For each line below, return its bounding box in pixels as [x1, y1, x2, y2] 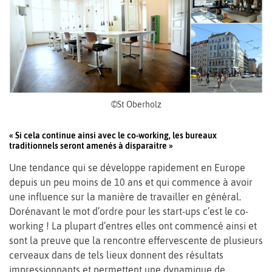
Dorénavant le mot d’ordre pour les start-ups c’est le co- [9, 205, 248, 217]
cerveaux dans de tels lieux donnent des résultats [9, 249, 223, 260]
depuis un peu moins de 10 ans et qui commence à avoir [9, 176, 253, 188]
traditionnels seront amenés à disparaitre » [9, 140, 173, 151]
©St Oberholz [110, 99, 161, 109]
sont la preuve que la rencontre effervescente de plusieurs [9, 234, 263, 246]
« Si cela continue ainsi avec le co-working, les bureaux [9, 130, 217, 140]
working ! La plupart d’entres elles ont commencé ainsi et [9, 220, 257, 231]
